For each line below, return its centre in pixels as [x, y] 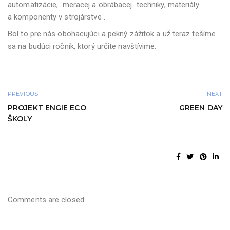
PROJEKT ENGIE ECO [47, 108]
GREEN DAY [201, 108]
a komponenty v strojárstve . [56, 17]
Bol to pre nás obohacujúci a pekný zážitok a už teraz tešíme [112, 34]
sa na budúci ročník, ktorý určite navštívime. [82, 46]
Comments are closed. [47, 199]
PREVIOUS [23, 94]
